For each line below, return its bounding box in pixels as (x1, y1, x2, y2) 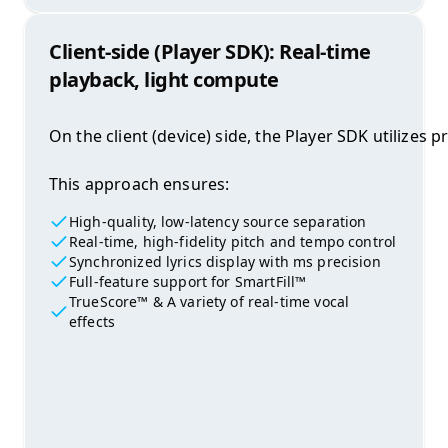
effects (68, 312, 116, 332)
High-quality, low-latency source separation (69, 212, 367, 232)
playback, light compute (49, 66, 279, 94)
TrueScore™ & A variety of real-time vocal (68, 292, 350, 312)
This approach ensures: (49, 173, 230, 196)
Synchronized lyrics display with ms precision (69, 252, 381, 272)
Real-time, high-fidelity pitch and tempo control (69, 232, 397, 252)
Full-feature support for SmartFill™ (69, 272, 307, 292)
